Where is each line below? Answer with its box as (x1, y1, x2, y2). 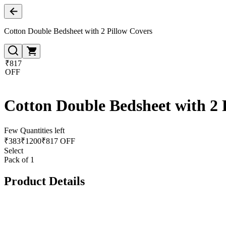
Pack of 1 (4, 155, 34, 164)
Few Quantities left (4, 126, 65, 135)
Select (4, 146, 23, 155)
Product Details (4, 174, 85, 188)
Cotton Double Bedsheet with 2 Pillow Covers (4, 27, 152, 35)
